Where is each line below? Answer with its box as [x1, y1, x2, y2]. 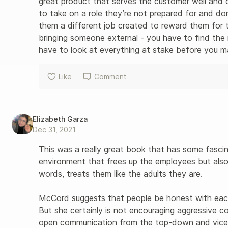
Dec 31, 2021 [33, 125, 76, 134]
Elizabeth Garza [33, 115, 88, 123]
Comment [94, 72, 127, 81]
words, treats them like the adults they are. [39, 168, 205, 179]
